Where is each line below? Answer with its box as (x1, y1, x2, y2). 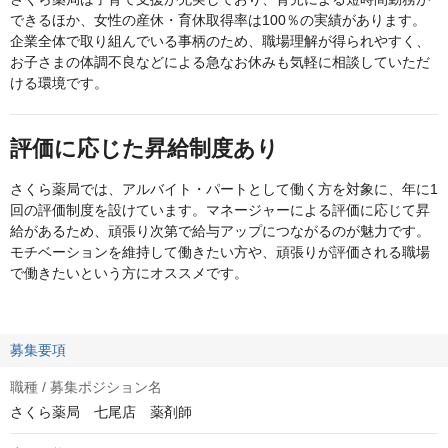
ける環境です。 (10, 75, 108, 92)
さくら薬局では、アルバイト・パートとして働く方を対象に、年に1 (10, 181, 438, 198)
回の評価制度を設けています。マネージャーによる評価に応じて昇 (10, 202, 430, 219)
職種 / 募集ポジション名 (10, 379, 162, 396)
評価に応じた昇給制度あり (10, 136, 279, 162)
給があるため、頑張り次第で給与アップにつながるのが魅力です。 (10, 223, 430, 240)
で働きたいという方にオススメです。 (10, 265, 248, 282)
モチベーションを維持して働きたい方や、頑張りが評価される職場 (10, 244, 430, 261)
